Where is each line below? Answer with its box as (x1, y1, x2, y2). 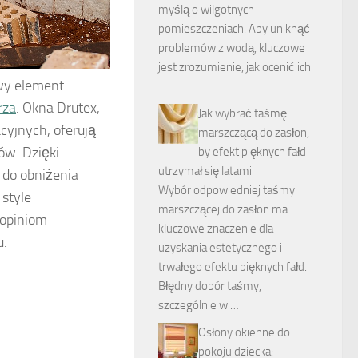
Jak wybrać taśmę (198, 106, 287, 121)
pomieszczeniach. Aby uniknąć (158, 22, 310, 36)
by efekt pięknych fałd (198, 145, 306, 159)
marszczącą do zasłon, (198, 125, 309, 140)
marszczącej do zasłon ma (158, 202, 288, 217)
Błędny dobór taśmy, (158, 279, 261, 293)
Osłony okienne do (198, 325, 290, 340)
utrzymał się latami (158, 164, 252, 178)
